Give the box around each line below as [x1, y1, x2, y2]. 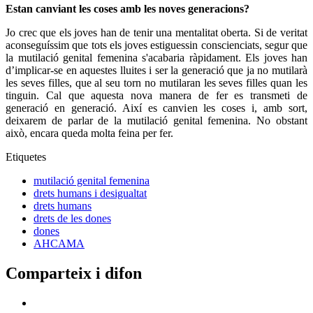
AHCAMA [34, 238, 85, 250]
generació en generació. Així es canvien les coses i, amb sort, [6, 102, 307, 115]
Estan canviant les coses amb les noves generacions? [6, 3, 249, 15]
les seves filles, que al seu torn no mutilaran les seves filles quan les [6, 77, 307, 89]
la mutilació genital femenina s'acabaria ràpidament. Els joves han [6, 52, 307, 64]
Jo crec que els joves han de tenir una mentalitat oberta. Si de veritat [6, 27, 307, 39]
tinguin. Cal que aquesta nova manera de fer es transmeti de [6, 89, 307, 102]
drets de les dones [34, 212, 111, 225]
